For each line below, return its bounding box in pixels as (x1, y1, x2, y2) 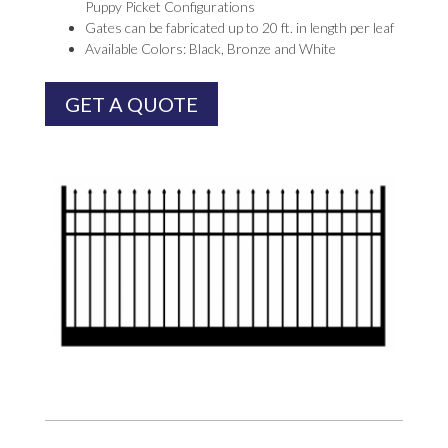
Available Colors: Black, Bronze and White (84, 39, 336, 57)
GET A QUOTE (64, 91, 198, 116)
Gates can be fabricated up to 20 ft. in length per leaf (84, 18, 394, 36)
